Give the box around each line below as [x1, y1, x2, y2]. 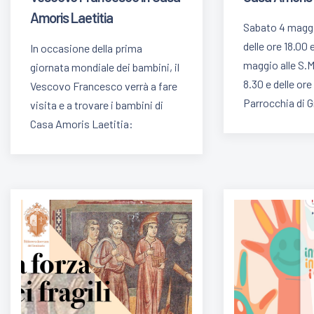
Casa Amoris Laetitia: [30, 117, 133, 131]
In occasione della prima [30, 41, 142, 55]
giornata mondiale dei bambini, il [30, 60, 179, 74]
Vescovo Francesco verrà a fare [30, 79, 177, 93]
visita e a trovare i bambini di [30, 98, 163, 112]
